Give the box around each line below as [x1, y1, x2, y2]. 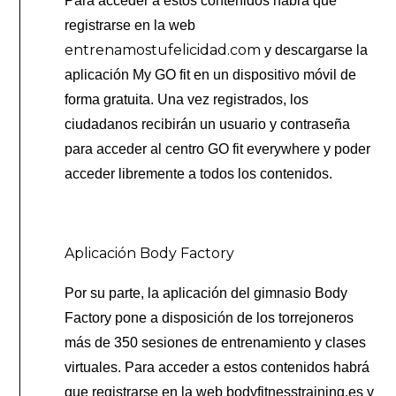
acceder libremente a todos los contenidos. [65, 165, 333, 181]
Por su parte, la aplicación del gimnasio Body [65, 285, 348, 301]
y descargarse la [261, 42, 369, 57]
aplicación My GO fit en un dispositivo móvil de [65, 66, 357, 82]
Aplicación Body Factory [65, 244, 235, 262]
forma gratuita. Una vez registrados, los [65, 91, 309, 107]
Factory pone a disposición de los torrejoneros [65, 309, 354, 325]
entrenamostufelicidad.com [65, 41, 262, 58]
